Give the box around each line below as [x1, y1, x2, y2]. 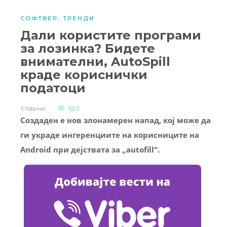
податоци [20, 81, 86, 96]
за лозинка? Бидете [20, 41, 155, 56]
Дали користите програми [20, 28, 201, 43]
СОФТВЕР [20, 15, 58, 22]
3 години [20, 105, 46, 112]
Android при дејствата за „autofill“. [20, 144, 160, 155]
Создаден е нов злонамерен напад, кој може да [20, 115, 211, 126]
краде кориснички [20, 67, 147, 83]
